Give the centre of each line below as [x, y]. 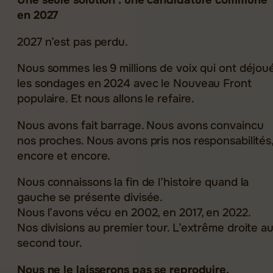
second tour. [51, 243]
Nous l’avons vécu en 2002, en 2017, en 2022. [134, 213]
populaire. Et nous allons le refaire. [106, 99]
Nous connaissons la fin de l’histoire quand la [133, 183]
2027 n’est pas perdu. [74, 42]
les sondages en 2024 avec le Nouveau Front [134, 84]
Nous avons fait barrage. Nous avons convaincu [140, 125]
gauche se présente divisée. [90, 198]
